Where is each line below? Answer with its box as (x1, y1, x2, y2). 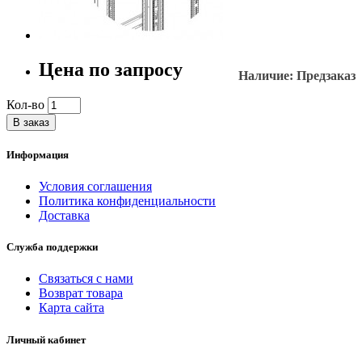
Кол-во (6, 97, 44, 112)
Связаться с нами (39, 271, 133, 286)
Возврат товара (39, 286, 123, 301)
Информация (6, 148, 69, 161)
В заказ (13, 116, 49, 128)
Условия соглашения (39, 179, 152, 193)
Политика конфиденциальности (39, 194, 216, 208)
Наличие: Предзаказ (238, 68, 356, 82)
